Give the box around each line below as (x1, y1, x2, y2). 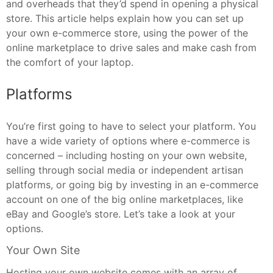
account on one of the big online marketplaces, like (6, 193, 243, 206)
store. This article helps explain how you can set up (6, 12, 244, 25)
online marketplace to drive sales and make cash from (6, 41, 257, 54)
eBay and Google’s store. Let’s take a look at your (6, 208, 235, 221)
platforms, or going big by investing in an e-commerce (6, 179, 258, 191)
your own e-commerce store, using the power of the (6, 27, 248, 40)
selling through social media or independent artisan (6, 164, 243, 177)
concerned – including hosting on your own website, (6, 149, 247, 162)
